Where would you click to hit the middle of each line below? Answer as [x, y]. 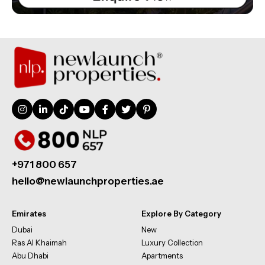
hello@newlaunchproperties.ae [88, 181]
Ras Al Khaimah [39, 243]
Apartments [162, 256]
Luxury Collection [172, 243]
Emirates [29, 214]
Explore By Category [181, 214]
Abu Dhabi [30, 256]
